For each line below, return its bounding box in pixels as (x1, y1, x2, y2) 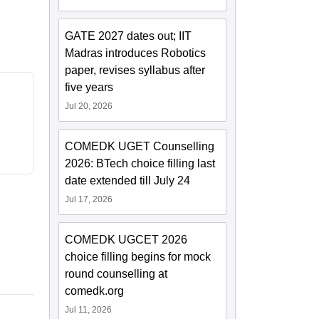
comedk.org (65, 285, 125, 298)
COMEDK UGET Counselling (65, 140, 215, 153)
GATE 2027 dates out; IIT (65, 30, 192, 43)
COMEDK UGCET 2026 (65, 234, 188, 246)
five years (65, 81, 114, 94)
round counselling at (65, 268, 168, 281)
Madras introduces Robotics (65, 47, 206, 60)
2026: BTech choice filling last (65, 157, 216, 170)
